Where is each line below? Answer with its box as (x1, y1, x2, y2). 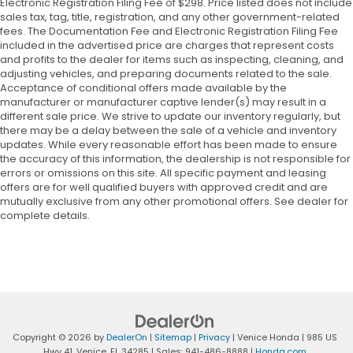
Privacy (198, 331, 230, 344)
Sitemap (154, 331, 191, 344)
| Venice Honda (229, 331, 299, 344)
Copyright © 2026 (12, 331, 94, 344)
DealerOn (106, 331, 147, 344)
